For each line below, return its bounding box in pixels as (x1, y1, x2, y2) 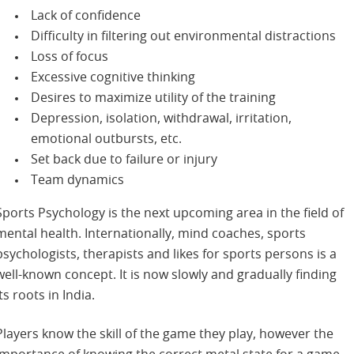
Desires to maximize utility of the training (31, 92, 277, 105)
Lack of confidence (31, 9, 141, 23)
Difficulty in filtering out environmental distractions (31, 30, 337, 43)
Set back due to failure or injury (31, 153, 218, 167)
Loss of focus (31, 51, 109, 64)
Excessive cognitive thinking (31, 71, 196, 85)
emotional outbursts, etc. (31, 133, 183, 146)
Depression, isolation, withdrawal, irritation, (31, 112, 292, 126)
